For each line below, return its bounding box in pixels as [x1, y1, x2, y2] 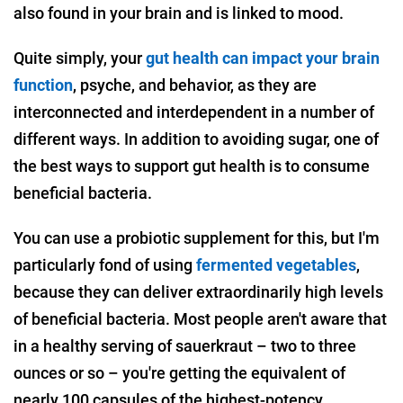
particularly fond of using [13, 255, 196, 274]
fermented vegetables [196, 255, 356, 274]
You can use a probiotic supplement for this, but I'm [13, 228, 380, 247]
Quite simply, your [13, 48, 146, 67]
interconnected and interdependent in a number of [13, 102, 374, 121]
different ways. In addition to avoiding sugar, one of [13, 129, 379, 148]
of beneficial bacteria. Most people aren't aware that [13, 309, 387, 328]
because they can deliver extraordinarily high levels [13, 282, 383, 301]
